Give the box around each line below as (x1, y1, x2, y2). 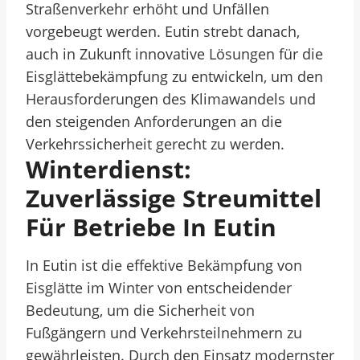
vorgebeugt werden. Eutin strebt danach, (26, 22, 300, 41)
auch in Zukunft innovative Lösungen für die (26, 44, 323, 63)
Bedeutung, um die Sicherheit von (26, 301, 255, 320)
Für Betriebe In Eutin (26, 211, 276, 243)
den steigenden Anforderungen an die (26, 112, 282, 131)
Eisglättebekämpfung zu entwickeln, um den (26, 67, 323, 86)
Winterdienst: (26, 153, 191, 186)
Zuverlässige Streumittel (26, 182, 321, 215)
